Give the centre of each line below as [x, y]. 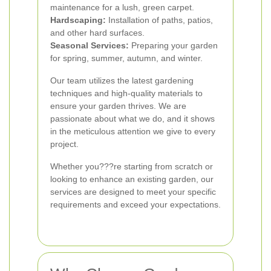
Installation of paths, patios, [159, 20]
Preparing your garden [173, 45]
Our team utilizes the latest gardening [122, 80]
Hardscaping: [78, 20]
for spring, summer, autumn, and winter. [126, 58]
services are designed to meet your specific [133, 192]
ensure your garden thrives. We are [118, 106]
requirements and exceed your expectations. [135, 204]
